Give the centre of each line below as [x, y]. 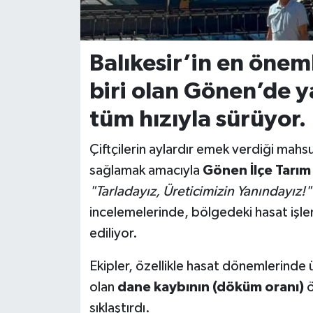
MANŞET [63, 211]
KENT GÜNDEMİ [83, 68]
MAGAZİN [67, 175]
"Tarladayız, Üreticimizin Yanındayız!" [200, 192]
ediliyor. [113, 234]
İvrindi [56, 32]
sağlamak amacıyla [146, 171]
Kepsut [59, 104]
